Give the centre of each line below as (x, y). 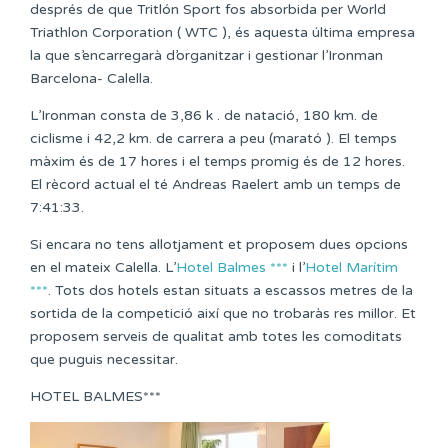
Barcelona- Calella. (91, 78)
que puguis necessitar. (104, 359)
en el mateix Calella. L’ (103, 267)
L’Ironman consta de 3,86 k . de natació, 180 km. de (204, 115)
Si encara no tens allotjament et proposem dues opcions (219, 244)
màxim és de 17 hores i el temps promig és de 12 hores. (217, 161)
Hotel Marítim (351, 267)
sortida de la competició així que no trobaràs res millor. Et (223, 313)
